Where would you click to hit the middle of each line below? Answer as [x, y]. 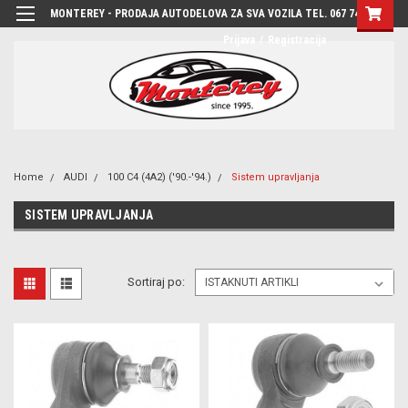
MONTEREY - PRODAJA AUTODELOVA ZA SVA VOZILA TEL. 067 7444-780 [221, 14]
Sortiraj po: [157, 281]
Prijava [239, 40]
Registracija [297, 40]
